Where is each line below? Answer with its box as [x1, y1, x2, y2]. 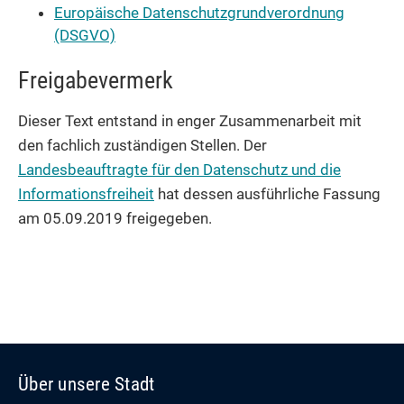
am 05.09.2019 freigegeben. [18, 209, 212, 228]
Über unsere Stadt [18, 372, 155, 396]
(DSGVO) [54, 26, 115, 45]
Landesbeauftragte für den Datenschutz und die [18, 161, 341, 179]
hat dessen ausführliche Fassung [154, 185, 381, 204]
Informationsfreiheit [18, 185, 154, 204]
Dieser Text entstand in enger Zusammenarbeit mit [18, 112, 362, 131]
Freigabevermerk [18, 66, 173, 94]
